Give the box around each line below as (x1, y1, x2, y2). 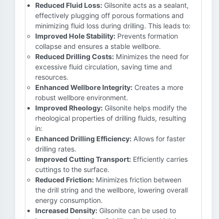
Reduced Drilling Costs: (35, 52, 114, 61)
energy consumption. (35, 196, 103, 204)
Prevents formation (115, 32, 178, 40)
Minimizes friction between (94, 175, 181, 184)
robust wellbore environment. (35, 93, 128, 102)
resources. (35, 73, 68, 81)
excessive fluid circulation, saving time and (35, 63, 172, 71)
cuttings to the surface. (35, 165, 109, 174)
